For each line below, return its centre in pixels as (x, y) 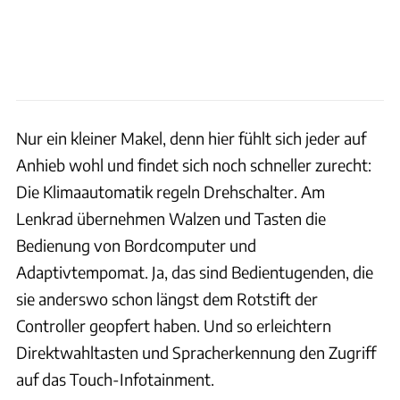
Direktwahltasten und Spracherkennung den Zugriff (196, 352)
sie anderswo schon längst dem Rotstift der (167, 298)
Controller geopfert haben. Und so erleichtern (174, 325)
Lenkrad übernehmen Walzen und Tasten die (171, 218)
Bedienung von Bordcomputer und (136, 245)
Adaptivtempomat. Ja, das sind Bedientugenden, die (195, 271)
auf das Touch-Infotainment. (115, 379)
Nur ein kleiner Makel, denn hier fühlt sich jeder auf (191, 137)
